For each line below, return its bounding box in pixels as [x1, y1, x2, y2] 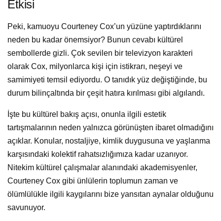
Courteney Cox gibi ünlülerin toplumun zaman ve [7, 177, 178, 185]
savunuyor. [7, 203, 45, 212]
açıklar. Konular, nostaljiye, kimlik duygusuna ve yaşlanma [7, 137, 210, 146]
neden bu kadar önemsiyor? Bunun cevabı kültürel [7, 36, 183, 44]
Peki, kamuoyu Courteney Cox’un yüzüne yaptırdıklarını [7, 22, 201, 31]
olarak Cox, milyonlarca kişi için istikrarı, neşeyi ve [7, 62, 183, 71]
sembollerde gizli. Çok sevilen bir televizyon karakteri [7, 49, 193, 58]
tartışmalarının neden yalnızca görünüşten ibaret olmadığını [7, 123, 214, 132]
